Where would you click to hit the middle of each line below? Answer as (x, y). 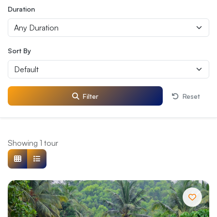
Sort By (19, 51)
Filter (90, 96)
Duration (21, 9)
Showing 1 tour (33, 143)
